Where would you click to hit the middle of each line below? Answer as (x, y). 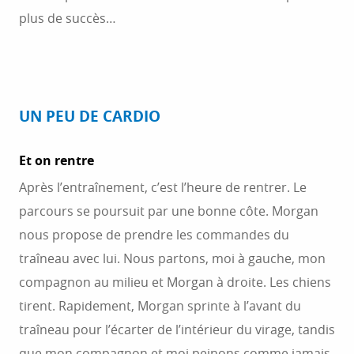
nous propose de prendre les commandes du (154, 235)
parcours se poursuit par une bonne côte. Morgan (169, 211)
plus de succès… (68, 18)
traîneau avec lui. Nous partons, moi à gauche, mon (172, 258)
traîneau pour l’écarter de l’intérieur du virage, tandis (177, 330)
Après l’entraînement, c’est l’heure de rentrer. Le (163, 187)
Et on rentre (56, 160)
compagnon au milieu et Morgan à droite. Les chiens (175, 282)
